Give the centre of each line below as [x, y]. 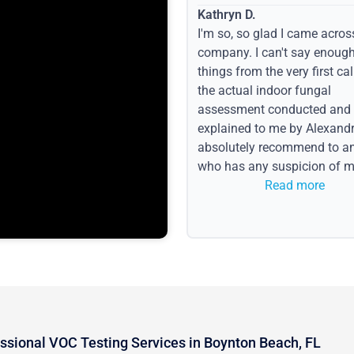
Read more [294, 185]
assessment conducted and [274, 109]
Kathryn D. [226, 14]
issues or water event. [257, 185]
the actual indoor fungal [264, 90]
